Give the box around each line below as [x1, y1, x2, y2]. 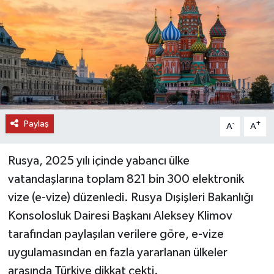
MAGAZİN [32, 235, 84, 245]
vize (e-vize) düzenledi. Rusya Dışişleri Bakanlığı [7, 191, 253, 204]
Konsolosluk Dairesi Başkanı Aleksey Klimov [7, 209, 232, 222]
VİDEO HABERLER [32, 141, 120, 152]
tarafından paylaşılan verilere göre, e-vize [7, 228, 224, 240]
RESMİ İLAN [32, 204, 91, 214]
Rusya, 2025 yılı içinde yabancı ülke [7, 154, 190, 167]
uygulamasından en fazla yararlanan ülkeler [7, 246, 228, 259]
